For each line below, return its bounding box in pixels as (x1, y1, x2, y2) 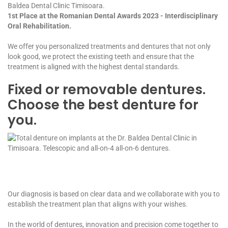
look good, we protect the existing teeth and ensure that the (8, 52, 194, 61)
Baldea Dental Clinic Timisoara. (8, 1, 105, 10)
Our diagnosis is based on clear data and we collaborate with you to (8, 189, 220, 198)
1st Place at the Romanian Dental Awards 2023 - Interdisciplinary (8, 11, 218, 20)
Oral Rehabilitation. (8, 21, 71, 30)
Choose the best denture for (8, 95, 198, 114)
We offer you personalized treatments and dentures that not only (8, 42, 211, 50)
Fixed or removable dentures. (8, 80, 206, 99)
